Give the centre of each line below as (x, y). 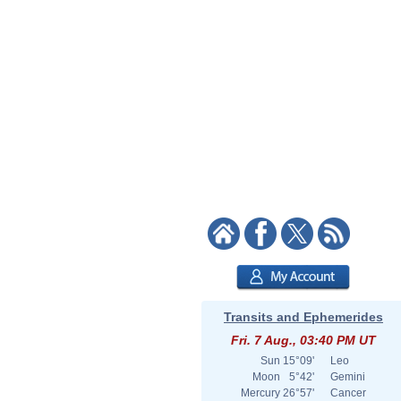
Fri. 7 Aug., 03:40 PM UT (303, 340)
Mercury (260, 393)
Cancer (348, 393)
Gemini (348, 377)
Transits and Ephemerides (303, 317)
